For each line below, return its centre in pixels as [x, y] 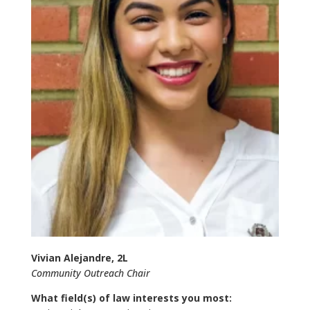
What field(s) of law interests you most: [131, 298]
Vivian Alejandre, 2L [79, 257]
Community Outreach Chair [90, 273]
